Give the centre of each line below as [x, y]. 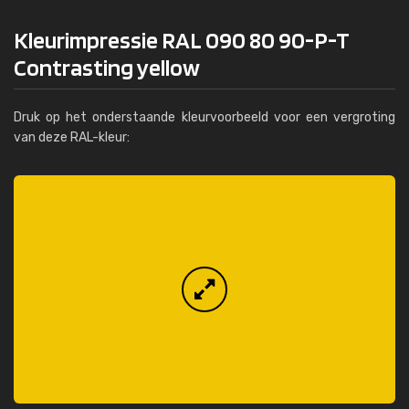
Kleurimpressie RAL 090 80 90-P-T [182, 40]
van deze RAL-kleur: [72, 137]
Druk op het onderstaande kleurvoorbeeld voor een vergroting [204, 117]
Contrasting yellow [107, 67]
